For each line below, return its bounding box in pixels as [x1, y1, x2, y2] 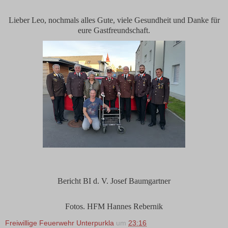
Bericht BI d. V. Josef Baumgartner [58, 176, 170, 185]
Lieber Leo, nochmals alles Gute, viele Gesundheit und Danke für [8, 15, 220, 24]
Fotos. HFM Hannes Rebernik [65, 202, 163, 211]
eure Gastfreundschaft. [78, 25, 150, 35]
